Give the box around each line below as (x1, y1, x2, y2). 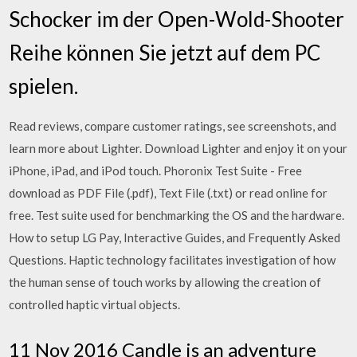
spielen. (9, 73, 79, 99)
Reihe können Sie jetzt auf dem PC (9, 40, 321, 65)
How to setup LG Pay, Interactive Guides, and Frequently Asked (9, 230, 341, 245)
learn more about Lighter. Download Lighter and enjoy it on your (9, 141, 348, 155)
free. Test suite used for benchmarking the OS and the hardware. (9, 208, 345, 222)
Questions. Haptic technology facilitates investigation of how (9, 253, 336, 267)
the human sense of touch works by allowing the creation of (9, 275, 322, 289)
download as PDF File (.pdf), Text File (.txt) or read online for (9, 186, 328, 200)
